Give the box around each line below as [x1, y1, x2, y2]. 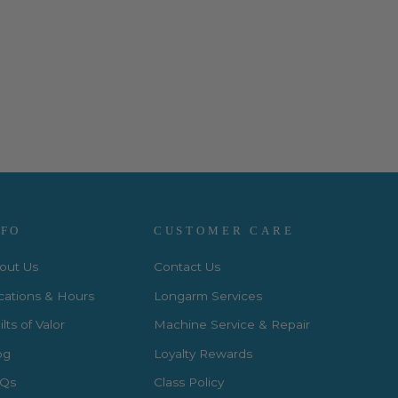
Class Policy [153, 375, 224, 389]
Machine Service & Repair [153, 317, 310, 332]
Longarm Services [153, 288, 262, 303]
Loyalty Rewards [153, 346, 252, 361]
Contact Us [153, 259, 220, 275]
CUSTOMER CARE [153, 225, 295, 238]
